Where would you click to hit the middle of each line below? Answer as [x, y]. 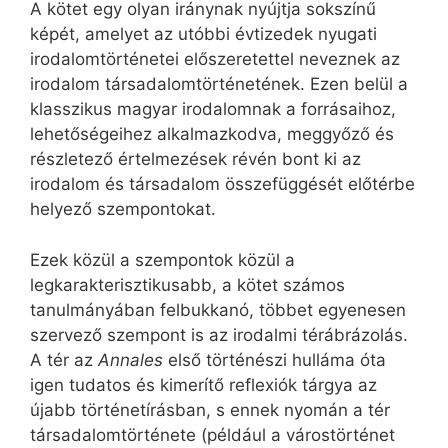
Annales [130, 359]
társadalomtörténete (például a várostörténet [212, 434]
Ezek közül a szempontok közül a [162, 259]
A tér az [64, 359]
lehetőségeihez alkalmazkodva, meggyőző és [212, 134]
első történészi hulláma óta [274, 359]
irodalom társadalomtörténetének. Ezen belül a [219, 84]
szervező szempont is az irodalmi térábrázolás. [219, 334]
